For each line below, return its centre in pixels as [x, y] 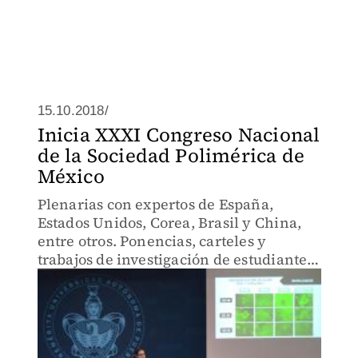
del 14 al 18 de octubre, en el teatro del [170, 278]
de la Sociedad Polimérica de [171, 155]
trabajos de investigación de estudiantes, [177, 259]
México [71, 176]
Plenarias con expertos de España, [155, 204]
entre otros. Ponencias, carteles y [152, 241]
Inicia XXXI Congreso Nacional [179, 135]
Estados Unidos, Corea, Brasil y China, [169, 223]
